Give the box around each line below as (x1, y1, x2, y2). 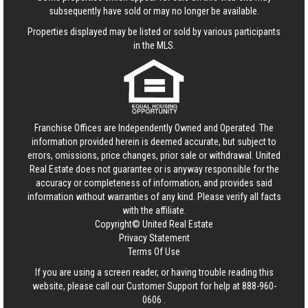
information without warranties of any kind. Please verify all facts (27, 191, 281, 203)
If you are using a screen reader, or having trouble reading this (34, 267, 274, 278)
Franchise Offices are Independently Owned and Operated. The (34, 122, 274, 134)
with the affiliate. (122, 205, 186, 217)
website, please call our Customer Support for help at (32, 280, 242, 292)
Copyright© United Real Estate (95, 219, 213, 230)
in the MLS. (133, 40, 175, 52)
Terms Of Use (128, 246, 180, 258)
